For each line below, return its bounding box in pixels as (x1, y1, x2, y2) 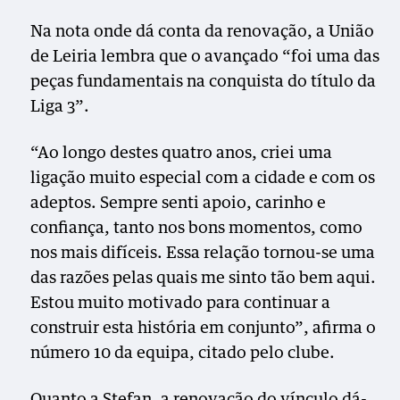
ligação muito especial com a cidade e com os (30, 170, 376, 187)
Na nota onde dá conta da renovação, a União (30, 23, 375, 40)
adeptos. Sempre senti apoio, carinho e (30, 195, 327, 212)
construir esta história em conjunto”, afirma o (30, 320, 377, 337)
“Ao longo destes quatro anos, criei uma (30, 145, 333, 162)
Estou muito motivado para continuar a (30, 295, 331, 312)
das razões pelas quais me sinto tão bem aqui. (30, 270, 377, 287)
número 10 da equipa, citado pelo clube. (30, 345, 336, 362)
